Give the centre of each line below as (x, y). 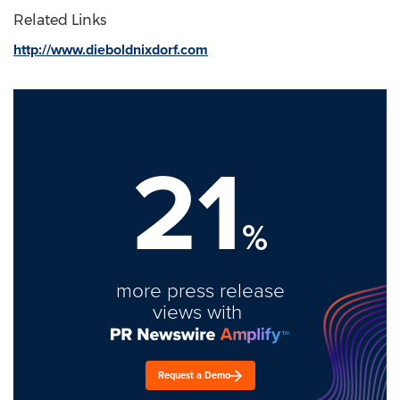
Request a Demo (194, 375)
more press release (200, 291)
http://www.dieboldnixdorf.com (111, 50)
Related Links (60, 20)
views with (200, 312)
